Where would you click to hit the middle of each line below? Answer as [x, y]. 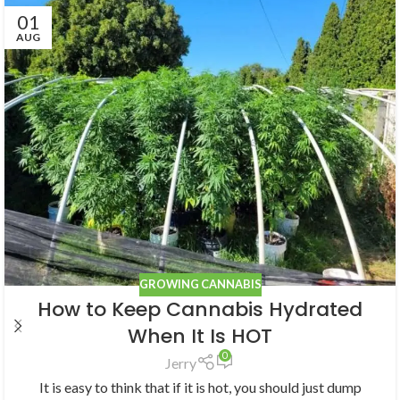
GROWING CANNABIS [200, 284]
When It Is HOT [200, 336]
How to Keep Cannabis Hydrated [200, 309]
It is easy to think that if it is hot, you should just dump [200, 387]
